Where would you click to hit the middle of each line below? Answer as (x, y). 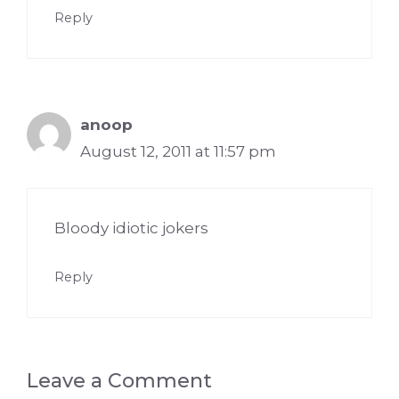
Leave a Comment (119, 380)
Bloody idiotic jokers (131, 228)
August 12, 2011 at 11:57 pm (178, 152)
